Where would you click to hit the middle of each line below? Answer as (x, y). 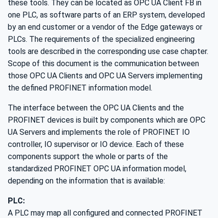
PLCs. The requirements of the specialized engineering (101, 39)
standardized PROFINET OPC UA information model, (97, 169)
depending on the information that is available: (86, 181)
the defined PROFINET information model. (80, 88)
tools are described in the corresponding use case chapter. (108, 51)
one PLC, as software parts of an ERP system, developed (106, 15)
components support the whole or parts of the (88, 156)
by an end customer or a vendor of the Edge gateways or (105, 27)
